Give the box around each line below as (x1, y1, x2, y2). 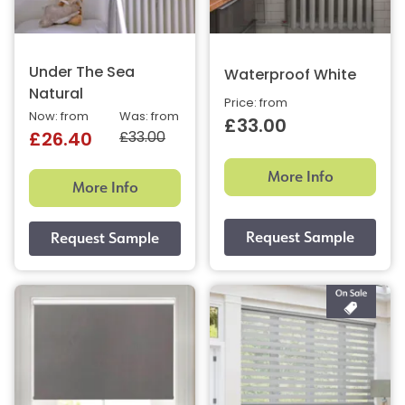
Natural (29, 88, 83, 103)
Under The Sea (29, 66, 135, 81)
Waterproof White (224, 69, 356, 84)
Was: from (119, 111, 179, 124)
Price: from (224, 98, 287, 110)
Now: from (29, 111, 89, 124)
